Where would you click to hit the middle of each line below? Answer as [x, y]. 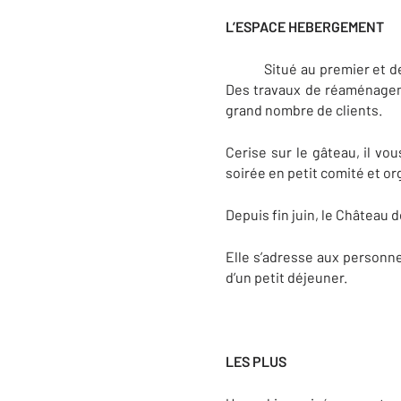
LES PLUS [256, 361]
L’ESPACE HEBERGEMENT [305, 26]
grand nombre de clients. [304, 110]
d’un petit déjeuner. [286, 277]
